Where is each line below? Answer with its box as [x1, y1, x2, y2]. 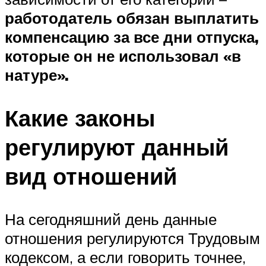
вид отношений [5, 161, 177, 191]
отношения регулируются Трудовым [5, 229, 260, 248]
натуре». [5, 65, 69, 85]
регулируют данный [5, 132, 229, 162]
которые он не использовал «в [5, 46, 241, 66]
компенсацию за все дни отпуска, [5, 27, 259, 47]
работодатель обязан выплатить [5, 8, 259, 28]
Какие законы [5, 103, 155, 133]
